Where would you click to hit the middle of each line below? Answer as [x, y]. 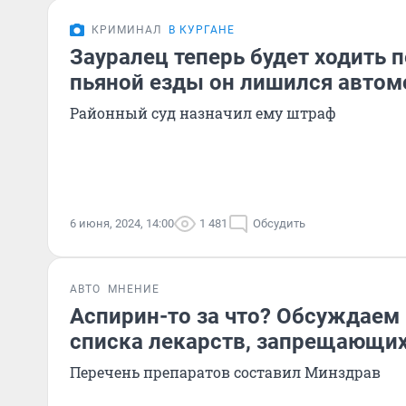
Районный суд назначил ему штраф [203, 113]
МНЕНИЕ [134, 289]
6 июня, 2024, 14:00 [122, 223]
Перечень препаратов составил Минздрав [225, 372]
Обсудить [279, 223]
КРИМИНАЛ [126, 30]
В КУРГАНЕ [202, 30]
